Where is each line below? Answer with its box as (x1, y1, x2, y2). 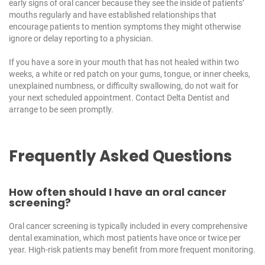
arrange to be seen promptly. (9, 105, 114, 115)
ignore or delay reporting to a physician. (9, 34, 153, 44)
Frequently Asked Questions (9, 146, 232, 167)
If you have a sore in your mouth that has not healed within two (9, 57, 239, 67)
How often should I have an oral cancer (9, 185, 227, 200)
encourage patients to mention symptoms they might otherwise (9, 22, 241, 32)
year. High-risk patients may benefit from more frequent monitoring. (9, 245, 256, 255)
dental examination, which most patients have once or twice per (9, 233, 241, 243)
